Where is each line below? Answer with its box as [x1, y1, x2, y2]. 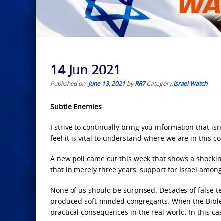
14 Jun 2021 [50, 61, 121, 79]
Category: [147, 79, 173, 88]
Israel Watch [173, 79, 207, 88]
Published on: [50, 79, 88, 88]
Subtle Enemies [50, 102, 102, 111]
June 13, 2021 [88, 79, 125, 88]
